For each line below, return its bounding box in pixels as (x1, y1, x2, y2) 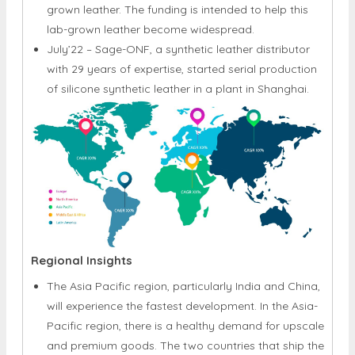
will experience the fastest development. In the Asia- (47, 255, 318, 270)
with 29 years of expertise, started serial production (47, 18, 317, 33)
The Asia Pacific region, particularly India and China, (47, 235, 320, 250)
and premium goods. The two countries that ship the (47, 295, 324, 310)
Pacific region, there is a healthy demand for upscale (47, 275, 324, 290)
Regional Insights (31, 209, 132, 225)
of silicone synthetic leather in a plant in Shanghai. (47, 38, 309, 53)
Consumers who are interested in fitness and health (47, 334, 316, 349)
